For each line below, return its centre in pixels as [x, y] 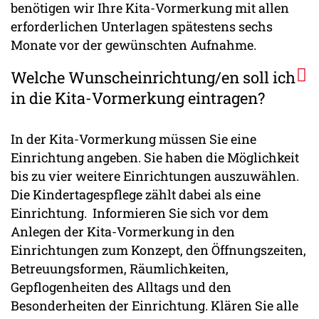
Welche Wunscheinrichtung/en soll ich [153, 78]
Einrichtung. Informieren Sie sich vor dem [140, 213]
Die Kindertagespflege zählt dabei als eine [136, 195]
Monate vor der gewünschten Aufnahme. [134, 45]
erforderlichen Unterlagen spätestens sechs [142, 26]
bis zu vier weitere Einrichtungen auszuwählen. [155, 176]
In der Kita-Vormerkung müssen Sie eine [134, 139]
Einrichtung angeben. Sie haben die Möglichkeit [155, 158]
